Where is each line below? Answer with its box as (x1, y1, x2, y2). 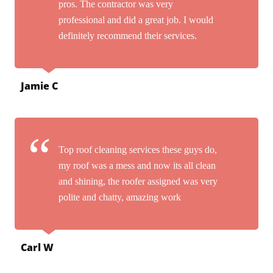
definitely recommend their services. (58, 30, 197, 41)
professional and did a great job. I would (58, 14, 213, 25)
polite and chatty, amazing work (58, 191, 181, 202)
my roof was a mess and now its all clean (58, 160, 216, 171)
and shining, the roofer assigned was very (58, 175, 218, 186)
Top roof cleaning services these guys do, (58, 144, 217, 155)
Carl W (20, 240, 54, 254)
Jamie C (20, 79, 58, 93)
